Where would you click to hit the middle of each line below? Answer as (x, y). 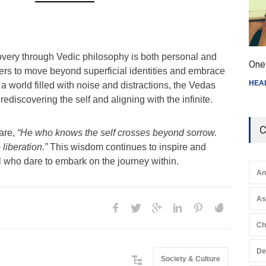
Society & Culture (191, 259)
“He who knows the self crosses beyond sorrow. (117, 133)
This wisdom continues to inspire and (127, 147)
